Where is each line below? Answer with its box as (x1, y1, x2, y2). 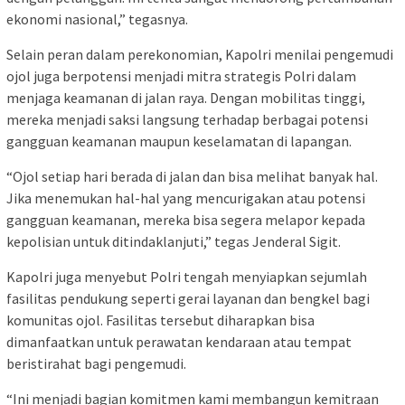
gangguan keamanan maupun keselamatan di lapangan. (6, 131, 352, 150)
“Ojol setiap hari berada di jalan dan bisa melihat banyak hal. (6, 166, 378, 185)
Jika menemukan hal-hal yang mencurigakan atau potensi (6, 188, 365, 207)
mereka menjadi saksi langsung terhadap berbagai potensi (6, 109, 368, 128)
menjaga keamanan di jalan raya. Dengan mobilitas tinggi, (6, 88, 365, 107)
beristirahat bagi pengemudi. (6, 353, 186, 372)
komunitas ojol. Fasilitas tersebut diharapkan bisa (6, 310, 315, 329)
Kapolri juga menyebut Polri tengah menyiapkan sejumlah (6, 267, 367, 286)
